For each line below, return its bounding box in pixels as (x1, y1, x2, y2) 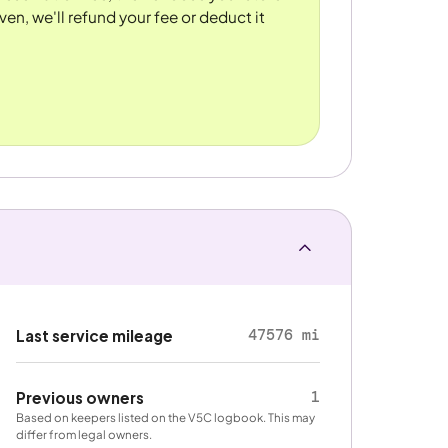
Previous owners (16, 387, 145, 407)
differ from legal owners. (16, 426, 153, 442)
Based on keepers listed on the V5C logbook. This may (16, 409, 316, 425)
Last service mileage (16, 325, 174, 345)
